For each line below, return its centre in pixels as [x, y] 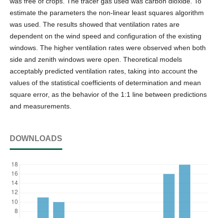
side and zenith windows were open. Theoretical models [96, 59]
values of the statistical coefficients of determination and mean [105, 83]
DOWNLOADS [36, 139]
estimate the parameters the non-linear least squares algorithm [107, 13]
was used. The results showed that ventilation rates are [95, 24]
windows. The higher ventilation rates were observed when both [108, 48]
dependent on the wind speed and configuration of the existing [106, 36]
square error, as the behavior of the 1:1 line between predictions [108, 94]
